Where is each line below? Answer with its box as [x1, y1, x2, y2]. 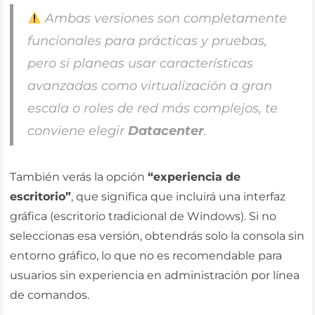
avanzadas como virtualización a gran [27, 78, 272, 94]
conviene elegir [27, 123, 128, 139]
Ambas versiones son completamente [41, 11, 288, 27]
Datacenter [127, 123, 204, 139]
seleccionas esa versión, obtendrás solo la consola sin [10, 229, 305, 243]
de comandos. [10, 288, 90, 302]
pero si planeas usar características [27, 56, 253, 72]
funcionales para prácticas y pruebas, [27, 33, 267, 49]
